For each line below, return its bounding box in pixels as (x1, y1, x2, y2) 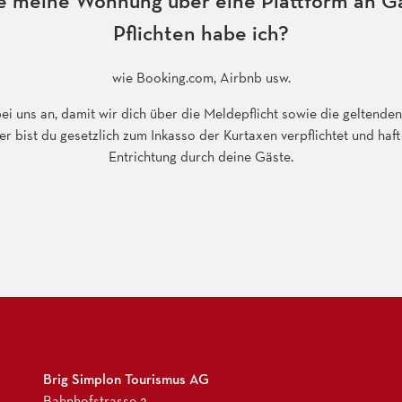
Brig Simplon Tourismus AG (43, 369, 209, 389)
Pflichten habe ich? (113, 18, 289, 47)
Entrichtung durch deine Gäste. (109, 146, 293, 166)
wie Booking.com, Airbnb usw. (111, 67, 291, 87)
